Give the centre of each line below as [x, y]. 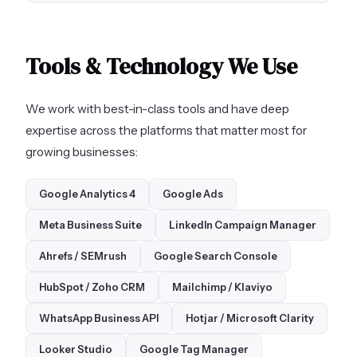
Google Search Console [216, 256]
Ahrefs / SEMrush [83, 256]
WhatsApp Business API [99, 318]
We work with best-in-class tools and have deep [157, 108]
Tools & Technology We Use [161, 66]
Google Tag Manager [194, 349]
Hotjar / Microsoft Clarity [250, 318]
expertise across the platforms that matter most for [166, 130]
